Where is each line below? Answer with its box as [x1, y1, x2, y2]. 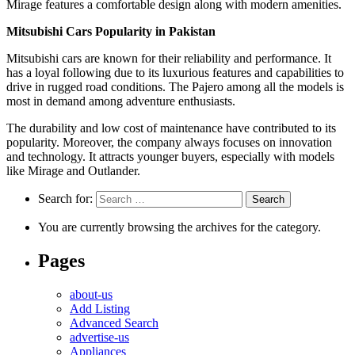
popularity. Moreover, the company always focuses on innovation [6, 135, 332, 149]
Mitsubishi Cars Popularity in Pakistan [6, 24, 216, 38]
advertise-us [70, 330, 129, 344]
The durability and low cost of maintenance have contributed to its [6, 120, 336, 135]
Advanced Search [70, 315, 158, 330]
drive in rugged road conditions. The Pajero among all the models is [6, 79, 344, 94]
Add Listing [70, 301, 130, 315]
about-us [70, 287, 113, 301]
